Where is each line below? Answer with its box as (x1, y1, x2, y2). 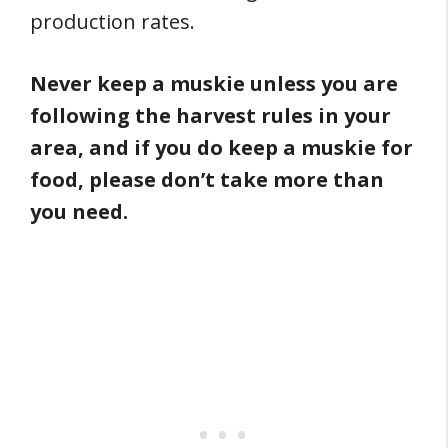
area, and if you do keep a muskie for (30, 134, 413, 162)
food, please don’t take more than (30, 166, 384, 194)
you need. (30, 198, 128, 226)
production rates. (30, 8, 195, 36)
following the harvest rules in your (30, 102, 391, 130)
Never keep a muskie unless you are (30, 70, 398, 98)
